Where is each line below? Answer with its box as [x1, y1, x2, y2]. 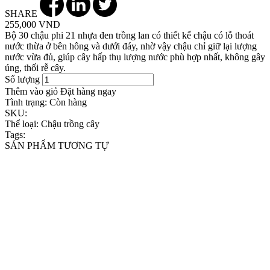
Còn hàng [47, 96, 87, 107]
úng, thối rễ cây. [5, 62, 66, 73]
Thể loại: [5, 118, 39, 129]
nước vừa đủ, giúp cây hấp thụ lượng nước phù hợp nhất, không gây [5, 51, 265, 62]
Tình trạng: [5, 96, 47, 107]
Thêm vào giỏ [5, 86, 58, 96]
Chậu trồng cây [39, 118, 99, 129]
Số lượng [5, 74, 40, 84]
